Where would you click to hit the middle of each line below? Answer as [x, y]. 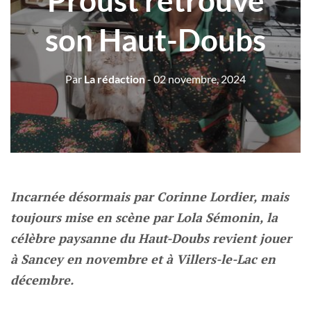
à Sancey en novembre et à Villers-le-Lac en [143, 259]
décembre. [42, 280]
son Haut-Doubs [155, 40]
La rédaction [114, 79]
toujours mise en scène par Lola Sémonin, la [144, 218]
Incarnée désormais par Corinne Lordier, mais [150, 197]
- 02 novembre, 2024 [196, 79]
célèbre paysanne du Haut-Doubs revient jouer [151, 238]
